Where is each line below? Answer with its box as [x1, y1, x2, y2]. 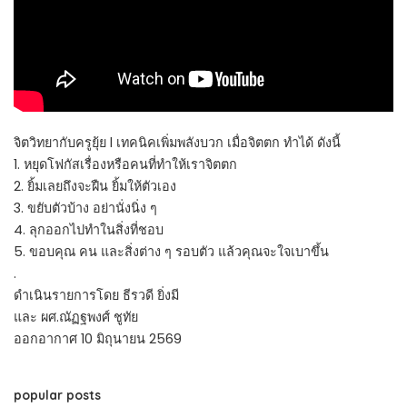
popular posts [14, 386, 101, 402]
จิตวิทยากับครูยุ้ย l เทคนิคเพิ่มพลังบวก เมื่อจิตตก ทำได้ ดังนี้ [14, 133, 341, 152]
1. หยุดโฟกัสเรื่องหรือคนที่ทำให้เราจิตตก [14, 154, 237, 174]
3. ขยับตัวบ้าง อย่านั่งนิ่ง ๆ [14, 198, 157, 217]
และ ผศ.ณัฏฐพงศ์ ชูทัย [14, 307, 138, 326]
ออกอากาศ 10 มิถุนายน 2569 [14, 329, 182, 348]
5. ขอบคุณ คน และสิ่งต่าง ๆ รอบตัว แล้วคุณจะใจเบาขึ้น [14, 242, 329, 261]
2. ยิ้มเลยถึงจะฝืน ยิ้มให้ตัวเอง [14, 176, 176, 195]
